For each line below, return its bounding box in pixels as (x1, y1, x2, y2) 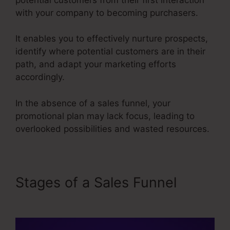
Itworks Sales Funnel (15, 190, 150, 207)
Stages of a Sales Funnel (15, 174, 177, 191)
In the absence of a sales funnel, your (15, 98, 170, 108)
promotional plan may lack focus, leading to (15, 110, 195, 121)
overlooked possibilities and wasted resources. (15, 123, 209, 134)
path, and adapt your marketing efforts (15, 59, 176, 69)
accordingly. (15, 72, 65, 82)
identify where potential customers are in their (15, 46, 205, 56)
